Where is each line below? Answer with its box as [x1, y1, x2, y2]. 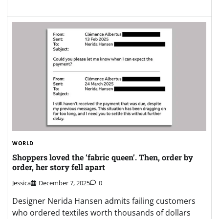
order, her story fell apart [12, 161, 105, 172]
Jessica [12, 178, 31, 188]
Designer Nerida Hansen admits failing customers [12, 196, 196, 207]
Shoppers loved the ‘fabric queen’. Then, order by [12, 152, 193, 162]
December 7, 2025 [39, 178, 90, 188]
